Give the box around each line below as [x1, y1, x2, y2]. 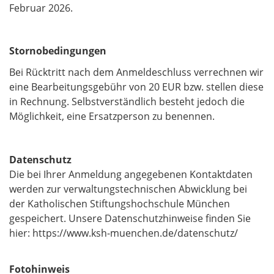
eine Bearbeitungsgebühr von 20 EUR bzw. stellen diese [9, 80, 264, 94]
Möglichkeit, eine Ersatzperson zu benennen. [9, 109, 215, 124]
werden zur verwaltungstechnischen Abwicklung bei [9, 182, 247, 196]
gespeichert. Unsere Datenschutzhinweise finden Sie [9, 211, 251, 225]
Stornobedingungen [9, 44, 106, 58]
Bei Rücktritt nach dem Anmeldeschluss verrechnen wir [9, 65, 264, 80]
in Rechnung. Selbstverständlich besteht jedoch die [9, 95, 245, 109]
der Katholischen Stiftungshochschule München [9, 196, 230, 210]
